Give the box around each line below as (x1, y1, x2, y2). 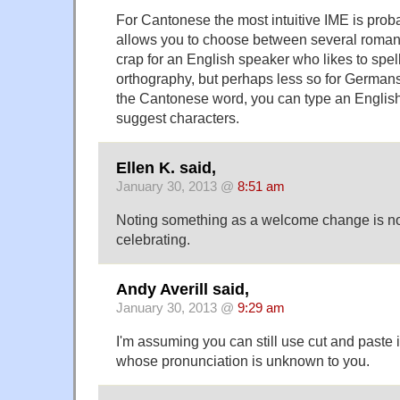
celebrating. (116, 231, 190, 247)
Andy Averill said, (116, 280, 249, 299)
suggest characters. (116, 109, 239, 126)
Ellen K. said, (116, 159, 216, 178)
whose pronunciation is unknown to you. (116, 353, 370, 370)
